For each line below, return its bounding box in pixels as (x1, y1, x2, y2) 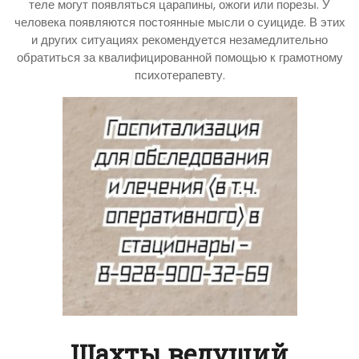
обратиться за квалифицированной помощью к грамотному (16, 48, 343, 66)
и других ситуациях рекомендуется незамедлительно (31, 30, 328, 48)
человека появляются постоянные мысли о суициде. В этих (14, 13, 345, 30)
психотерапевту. (134, 66, 225, 83)
